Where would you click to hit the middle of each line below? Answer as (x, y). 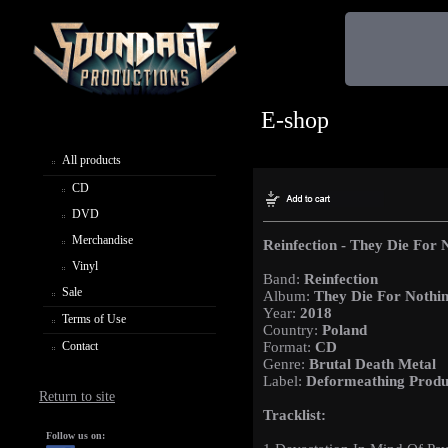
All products (91, 159)
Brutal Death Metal (372, 364)
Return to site (77, 397)
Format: (289, 347)
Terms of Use (94, 318)
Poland (344, 330)
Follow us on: (75, 436)
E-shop (295, 120)
